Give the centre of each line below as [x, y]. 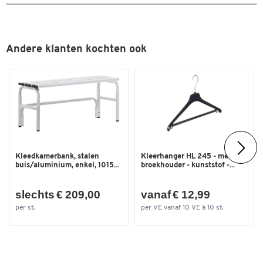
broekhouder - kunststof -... [188, 165]
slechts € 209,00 [58, 194]
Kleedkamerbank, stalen [57, 156]
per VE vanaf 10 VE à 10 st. [182, 208]
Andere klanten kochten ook [76, 50]
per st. [25, 208]
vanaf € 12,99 [176, 194]
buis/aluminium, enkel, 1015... [67, 165]
